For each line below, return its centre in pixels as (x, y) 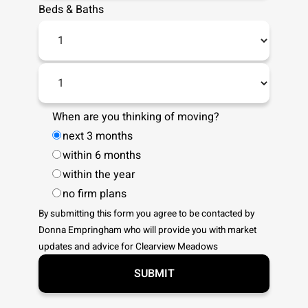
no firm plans (95, 194)
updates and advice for (87, 247)
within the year (99, 175)
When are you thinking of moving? (136, 117)
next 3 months (98, 136)
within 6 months (102, 155)
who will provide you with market (189, 230)
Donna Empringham (80, 230)
